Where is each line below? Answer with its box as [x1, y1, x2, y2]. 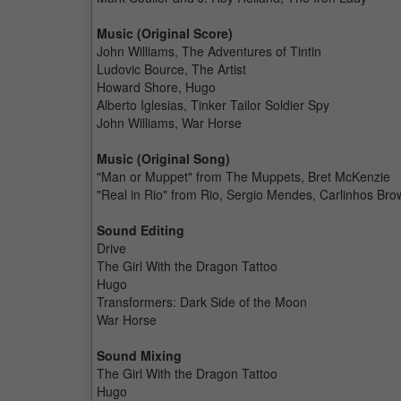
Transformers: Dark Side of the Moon [97, 293, 307, 311]
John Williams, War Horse [97, 114, 242, 132]
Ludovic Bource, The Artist [97, 60, 246, 78]
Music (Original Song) [97, 149, 230, 167]
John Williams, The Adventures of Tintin [97, 42, 321, 60]
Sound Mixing [97, 346, 182, 364]
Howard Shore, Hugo [97, 78, 216, 96]
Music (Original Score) [97, 24, 233, 42]
